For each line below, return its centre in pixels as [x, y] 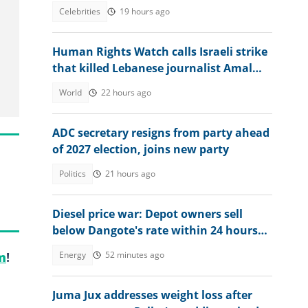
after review [85, 247]
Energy [73, 255]
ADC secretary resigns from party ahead [161, 133]
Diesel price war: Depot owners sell [147, 214]
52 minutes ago [135, 255]
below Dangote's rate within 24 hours [155, 230]
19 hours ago [145, 11]
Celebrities [80, 11]
